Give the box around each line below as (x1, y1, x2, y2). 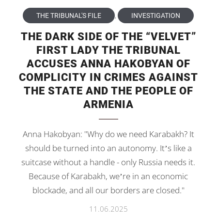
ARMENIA (83, 98, 134, 110)
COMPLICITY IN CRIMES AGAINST (18, 71, 198, 83)
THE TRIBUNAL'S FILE (36, 11, 102, 19)
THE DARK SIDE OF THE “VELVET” (20, 30, 196, 43)
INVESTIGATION (131, 11, 181, 19)
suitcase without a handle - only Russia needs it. (21, 156, 196, 168)
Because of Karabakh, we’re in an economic (29, 170, 188, 182)
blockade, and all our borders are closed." (32, 184, 185, 196)
